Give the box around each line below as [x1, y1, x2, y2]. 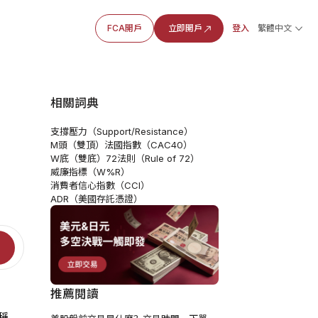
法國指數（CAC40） [104, 138, 192, 150]
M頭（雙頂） [50, 138, 104, 150]
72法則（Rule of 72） [105, 152, 199, 164]
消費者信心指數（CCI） [50, 179, 150, 191]
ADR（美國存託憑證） [50, 192, 143, 204]
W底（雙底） [50, 152, 106, 164]
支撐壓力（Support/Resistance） [50, 125, 193, 137]
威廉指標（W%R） [50, 165, 130, 177]
